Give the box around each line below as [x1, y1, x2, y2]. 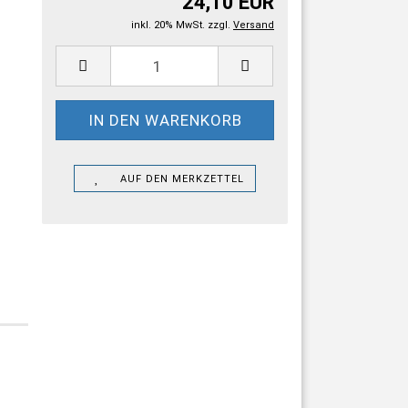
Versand [233, 19, 274, 31]
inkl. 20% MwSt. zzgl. [131, 19, 233, 31]
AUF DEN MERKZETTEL [119, 173, 244, 185]
